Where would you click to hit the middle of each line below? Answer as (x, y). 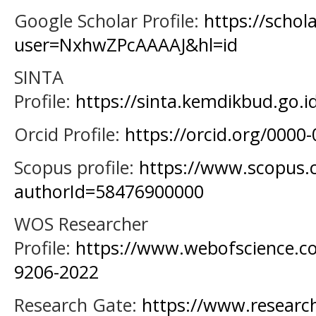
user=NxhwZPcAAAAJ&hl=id (126, 44)
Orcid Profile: (69, 134)
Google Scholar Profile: (109, 20)
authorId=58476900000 (109, 191)
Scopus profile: (77, 167)
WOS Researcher (81, 224)
